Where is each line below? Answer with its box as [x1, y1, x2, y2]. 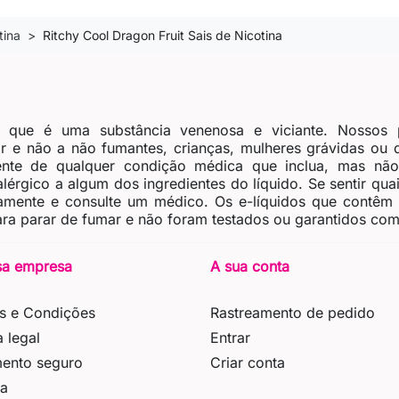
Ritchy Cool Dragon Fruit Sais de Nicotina [43, 28, 282, 44]
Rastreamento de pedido [210, 304, 375, 322]
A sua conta [210, 257, 289, 276]
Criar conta [210, 354, 285, 372]
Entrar [210, 329, 250, 347]
